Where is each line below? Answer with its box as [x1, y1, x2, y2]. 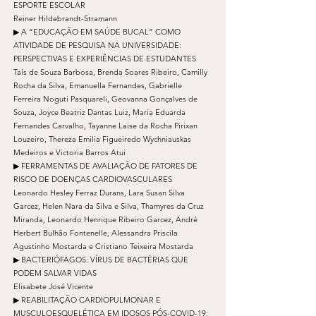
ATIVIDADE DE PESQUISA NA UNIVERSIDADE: [13, 39, 181, 50]
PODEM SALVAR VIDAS [13, 267, 97, 278]
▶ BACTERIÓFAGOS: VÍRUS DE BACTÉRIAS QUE [13, 254, 188, 265]
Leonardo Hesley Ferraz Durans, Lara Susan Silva [13, 187, 185, 197]
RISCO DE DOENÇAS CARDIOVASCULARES [13, 174, 174, 184]
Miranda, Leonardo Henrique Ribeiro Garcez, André [13, 214, 197, 224]
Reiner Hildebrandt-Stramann [13, 13, 117, 23]
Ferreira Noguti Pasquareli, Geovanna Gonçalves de [13, 93, 197, 104]
